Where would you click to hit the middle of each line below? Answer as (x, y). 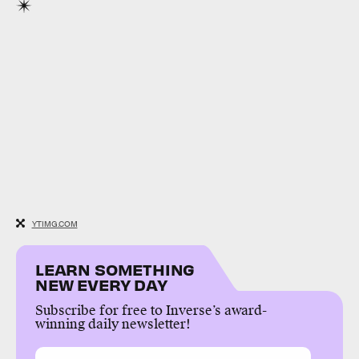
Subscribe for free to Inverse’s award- (151, 311)
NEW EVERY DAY (101, 284)
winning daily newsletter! (113, 325)
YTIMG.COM (54, 224)
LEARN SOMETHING (115, 269)
